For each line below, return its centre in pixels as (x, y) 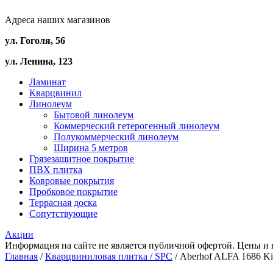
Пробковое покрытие (73, 192)
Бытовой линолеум (94, 115)
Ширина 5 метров (91, 148)
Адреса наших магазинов (58, 20)
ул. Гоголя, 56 (35, 41)
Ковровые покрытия (72, 181)
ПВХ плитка (56, 170)
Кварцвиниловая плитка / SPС (109, 256)
